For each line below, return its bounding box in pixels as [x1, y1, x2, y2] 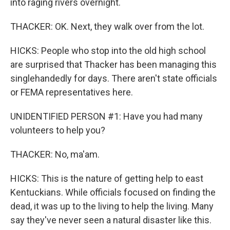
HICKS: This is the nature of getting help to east [10, 173, 203, 184]
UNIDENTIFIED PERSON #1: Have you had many [10, 111, 203, 122]
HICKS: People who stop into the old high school [10, 45, 206, 56]
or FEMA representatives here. [10, 87, 133, 98]
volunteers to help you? [10, 125, 105, 136]
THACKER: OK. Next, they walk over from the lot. [10, 21, 204, 32]
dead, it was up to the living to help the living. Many [10, 201, 214, 212]
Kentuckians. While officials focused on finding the [10, 187, 216, 198]
